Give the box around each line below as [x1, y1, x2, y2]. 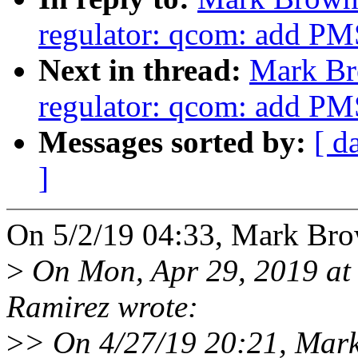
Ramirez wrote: [6, 289, 198, 324]
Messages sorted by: [38, 125, 314, 160]
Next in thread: [38, 53, 249, 88]
